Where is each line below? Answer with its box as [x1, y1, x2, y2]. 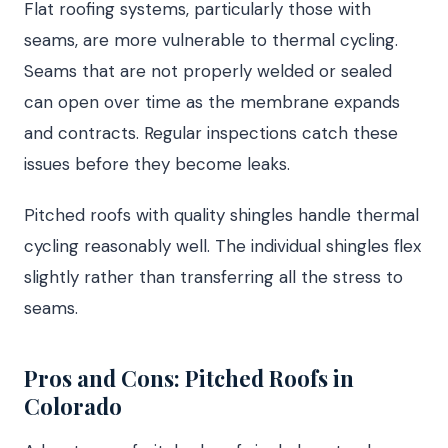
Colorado [24, 390, 122, 421]
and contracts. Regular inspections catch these [24, 121, 398, 144]
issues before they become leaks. [24, 152, 290, 175]
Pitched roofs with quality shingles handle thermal [24, 203, 419, 226]
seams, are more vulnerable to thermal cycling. [24, 28, 398, 51]
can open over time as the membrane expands [24, 90, 400, 113]
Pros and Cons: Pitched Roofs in [24, 362, 354, 393]
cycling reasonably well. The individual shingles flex [24, 234, 421, 257]
